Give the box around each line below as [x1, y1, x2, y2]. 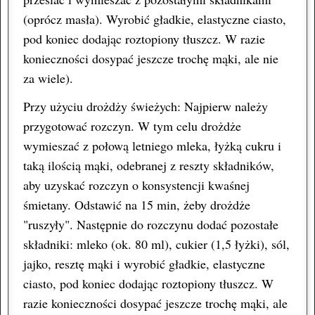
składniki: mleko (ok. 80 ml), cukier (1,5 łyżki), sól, [23, 235, 290, 252]
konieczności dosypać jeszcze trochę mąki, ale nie [23, 49, 278, 67]
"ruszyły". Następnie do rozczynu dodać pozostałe [23, 215, 278, 233]
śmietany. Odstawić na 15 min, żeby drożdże [23, 195, 250, 213]
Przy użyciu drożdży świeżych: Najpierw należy [23, 97, 268, 115]
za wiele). [23, 69, 73, 86]
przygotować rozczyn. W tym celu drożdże [23, 117, 241, 134]
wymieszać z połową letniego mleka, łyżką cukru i [23, 136, 281, 154]
